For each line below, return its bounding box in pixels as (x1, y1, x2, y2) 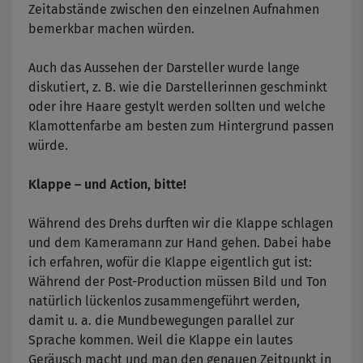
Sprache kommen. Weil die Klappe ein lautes (28, 332, 293, 348)
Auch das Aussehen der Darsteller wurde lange (28, 60, 300, 76)
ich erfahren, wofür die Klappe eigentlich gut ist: (28, 254, 312, 271)
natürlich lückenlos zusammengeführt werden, (28, 293, 300, 310)
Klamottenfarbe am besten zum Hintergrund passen (28, 118, 334, 135)
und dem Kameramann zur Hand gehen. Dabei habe (28, 235, 331, 251)
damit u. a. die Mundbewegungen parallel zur (28, 313, 294, 329)
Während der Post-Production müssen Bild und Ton (28, 274, 327, 290)
